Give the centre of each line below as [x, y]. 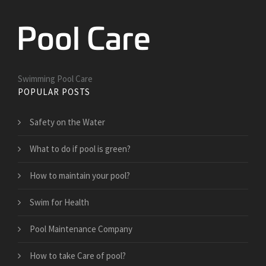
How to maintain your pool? [80, 175]
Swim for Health [59, 202]
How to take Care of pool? [78, 255]
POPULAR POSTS [54, 91]
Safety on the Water [67, 122]
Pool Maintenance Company [81, 229]
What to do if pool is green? [80, 148]
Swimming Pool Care [55, 78]
